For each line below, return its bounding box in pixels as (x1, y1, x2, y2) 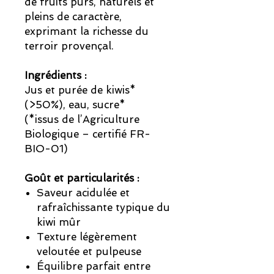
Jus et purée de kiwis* (24, 84, 136, 97)
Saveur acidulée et (37, 187, 130, 199)
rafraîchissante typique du (37, 201, 170, 214)
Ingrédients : (24, 69, 87, 82)
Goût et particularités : (24, 172, 139, 185)
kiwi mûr (37, 216, 81, 229)
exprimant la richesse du (24, 25, 149, 38)
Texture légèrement (37, 231, 137, 243)
